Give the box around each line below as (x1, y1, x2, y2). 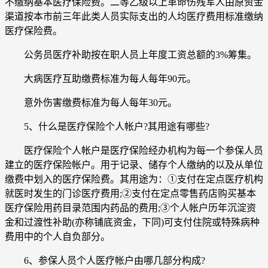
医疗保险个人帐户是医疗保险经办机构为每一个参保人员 (5, 145, 263, 156)
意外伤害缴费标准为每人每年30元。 (5, 97, 177, 108)
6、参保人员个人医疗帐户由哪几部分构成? (5, 255, 205, 266)
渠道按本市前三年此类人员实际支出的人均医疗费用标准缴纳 (5, 11, 263, 22)
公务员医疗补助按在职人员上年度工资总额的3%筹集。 (5, 49, 257, 60)
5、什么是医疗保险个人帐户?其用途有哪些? (5, 121, 209, 132)
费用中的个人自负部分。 (5, 231, 110, 242)
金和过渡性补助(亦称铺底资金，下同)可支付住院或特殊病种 (5, 217, 260, 227)
